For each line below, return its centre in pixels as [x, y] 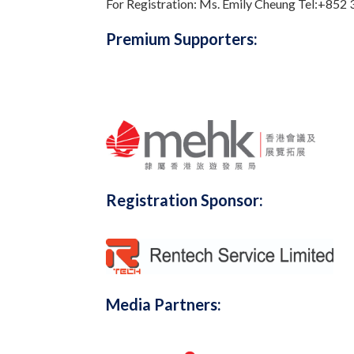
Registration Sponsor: [185, 200]
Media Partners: [164, 304]
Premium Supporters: [182, 39]
